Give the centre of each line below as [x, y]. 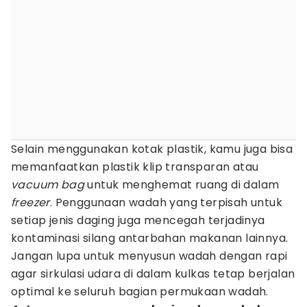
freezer [30, 202]
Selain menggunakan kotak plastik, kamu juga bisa [152, 149]
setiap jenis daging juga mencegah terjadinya [138, 220]
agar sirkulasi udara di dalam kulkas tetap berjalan [153, 274]
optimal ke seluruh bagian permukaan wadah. [140, 292]
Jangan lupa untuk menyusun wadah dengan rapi [149, 256]
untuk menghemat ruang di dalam [182, 185]
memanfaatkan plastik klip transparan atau [135, 167]
